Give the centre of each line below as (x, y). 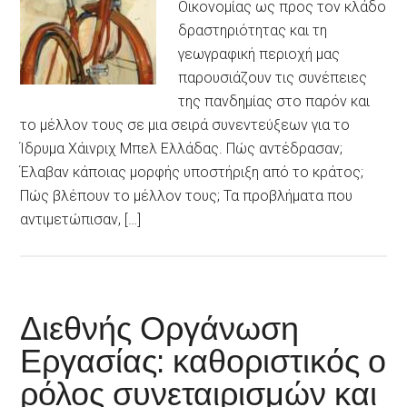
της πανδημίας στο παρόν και (274, 102)
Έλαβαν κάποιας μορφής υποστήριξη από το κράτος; (192, 173)
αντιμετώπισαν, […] (81, 220)
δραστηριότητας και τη (253, 31)
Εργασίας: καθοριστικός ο (203, 361)
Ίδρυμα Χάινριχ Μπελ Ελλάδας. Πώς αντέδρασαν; (182, 149)
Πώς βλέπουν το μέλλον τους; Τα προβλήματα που (187, 196)
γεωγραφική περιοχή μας (259, 55)
